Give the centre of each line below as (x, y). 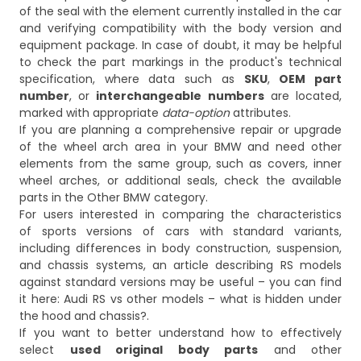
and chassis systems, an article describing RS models (180, 266)
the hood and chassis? (83, 316)
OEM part (311, 79)
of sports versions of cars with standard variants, (180, 232)
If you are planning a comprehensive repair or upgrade (180, 130)
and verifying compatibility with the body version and (180, 29)
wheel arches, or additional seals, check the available (180, 181)
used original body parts (164, 350)
